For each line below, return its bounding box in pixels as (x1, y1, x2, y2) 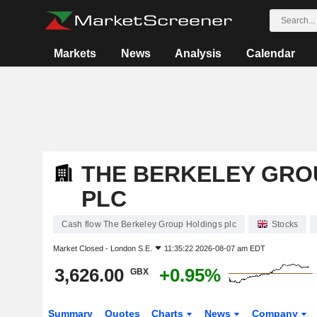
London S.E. (110, 244, 152, 253)
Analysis (175, 47, 222, 59)
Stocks (271, 219, 299, 229)
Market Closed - (52, 244, 110, 253)
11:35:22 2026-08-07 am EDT (163, 244, 265, 253)
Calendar (246, 47, 295, 59)
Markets (54, 47, 97, 59)
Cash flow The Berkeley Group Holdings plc (61, 219, 236, 229)
